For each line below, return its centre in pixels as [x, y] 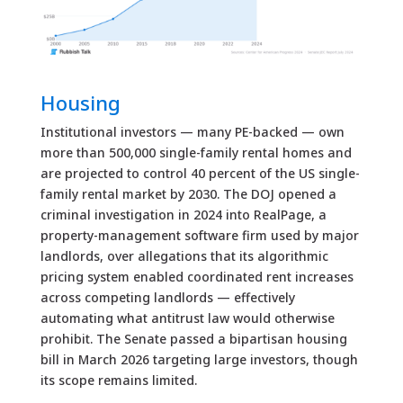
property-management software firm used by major [199, 236]
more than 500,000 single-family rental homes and [196, 153]
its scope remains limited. [118, 381]
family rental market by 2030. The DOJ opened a [188, 194]
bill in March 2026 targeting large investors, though [199, 360]
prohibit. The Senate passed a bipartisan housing [193, 339]
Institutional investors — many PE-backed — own [192, 132]
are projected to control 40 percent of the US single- [200, 174]
